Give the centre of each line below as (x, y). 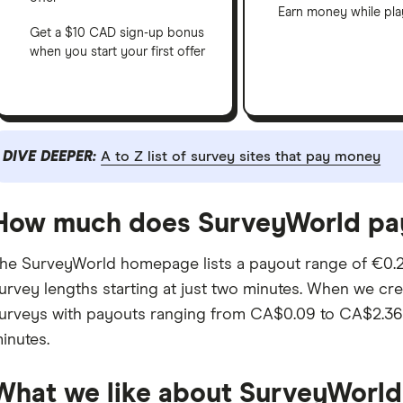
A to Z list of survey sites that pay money (241, 156)
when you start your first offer (117, 53)
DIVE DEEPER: (52, 156)
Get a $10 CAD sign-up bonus (116, 34)
